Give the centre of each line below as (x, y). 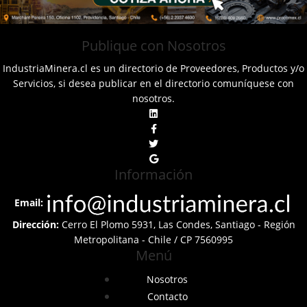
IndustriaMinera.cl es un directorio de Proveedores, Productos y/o (153, 68)
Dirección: (35, 224)
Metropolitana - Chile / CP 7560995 (153, 239)
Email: (29, 202)
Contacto (167, 296)
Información (153, 174)
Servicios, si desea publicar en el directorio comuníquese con (153, 83)
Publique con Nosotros (153, 45)
